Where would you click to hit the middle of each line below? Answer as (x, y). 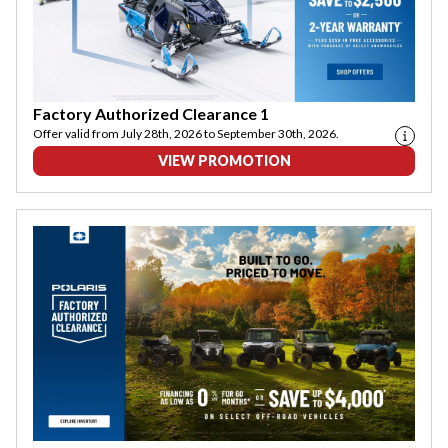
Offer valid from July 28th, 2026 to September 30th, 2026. (186, 134)
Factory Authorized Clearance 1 (151, 114)
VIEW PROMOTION (224, 161)
